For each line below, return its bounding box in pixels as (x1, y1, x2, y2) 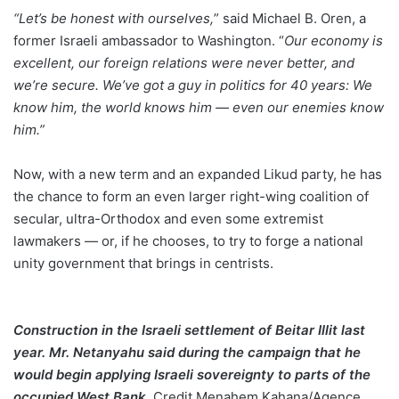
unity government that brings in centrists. (13, 255, 273, 272)
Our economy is (284, 32, 383, 49)
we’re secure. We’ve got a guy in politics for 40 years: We (13, 77, 372, 94)
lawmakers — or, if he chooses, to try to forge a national (13, 232, 363, 249)
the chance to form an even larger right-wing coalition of (13, 188, 369, 205)
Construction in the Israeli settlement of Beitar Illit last (13, 322, 365, 338)
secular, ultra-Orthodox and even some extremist (13, 210, 323, 227)
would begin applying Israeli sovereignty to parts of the (13, 366, 370, 383)
